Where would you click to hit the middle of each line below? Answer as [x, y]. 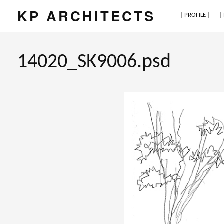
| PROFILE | [195, 15]
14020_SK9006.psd [94, 62]
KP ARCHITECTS [86, 16]
